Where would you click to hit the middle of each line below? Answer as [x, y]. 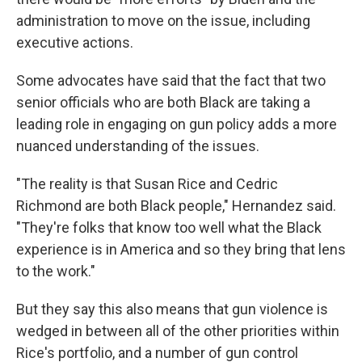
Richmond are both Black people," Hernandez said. [176, 206]
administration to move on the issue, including [163, 21]
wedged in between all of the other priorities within [178, 331]
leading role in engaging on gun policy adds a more [177, 124]
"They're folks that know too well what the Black [169, 228]
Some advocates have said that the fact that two [171, 81]
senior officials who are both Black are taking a [163, 103]
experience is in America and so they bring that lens [181, 250]
